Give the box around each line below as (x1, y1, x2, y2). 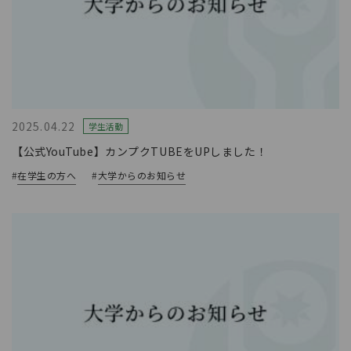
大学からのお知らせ (97, 168, 186, 182)
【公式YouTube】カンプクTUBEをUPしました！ (12, 143, 268, 159)
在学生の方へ (17, 168, 77, 182)
